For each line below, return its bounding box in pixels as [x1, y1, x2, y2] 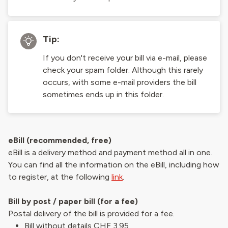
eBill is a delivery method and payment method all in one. [8, 148, 212, 157]
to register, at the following [8, 172, 111, 182]
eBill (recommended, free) [8, 135, 111, 145]
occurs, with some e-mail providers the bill [43, 77, 196, 87]
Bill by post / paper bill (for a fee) [8, 196, 138, 206]
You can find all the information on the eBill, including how [8, 160, 219, 169]
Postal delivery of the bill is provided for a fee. [8, 209, 175, 218]
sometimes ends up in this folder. [43, 90, 164, 99]
